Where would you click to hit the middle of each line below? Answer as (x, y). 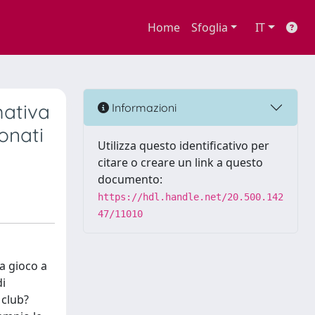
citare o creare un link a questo (180, 162)
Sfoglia (209, 27)
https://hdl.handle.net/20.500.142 (191, 197)
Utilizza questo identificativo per (184, 146)
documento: (130, 179)
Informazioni (143, 107)
